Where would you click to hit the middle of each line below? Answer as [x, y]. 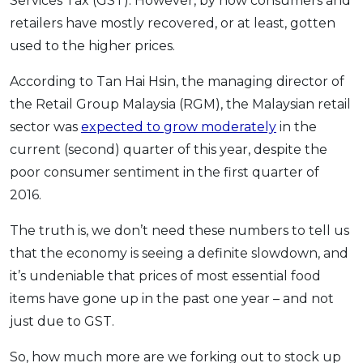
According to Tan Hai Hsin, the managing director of [177, 82]
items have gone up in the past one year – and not [172, 299]
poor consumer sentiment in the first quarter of [164, 173]
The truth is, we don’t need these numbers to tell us [179, 231]
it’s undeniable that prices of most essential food [165, 276]
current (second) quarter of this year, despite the [169, 150]
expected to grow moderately [179, 127]
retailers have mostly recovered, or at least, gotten [173, 23]
